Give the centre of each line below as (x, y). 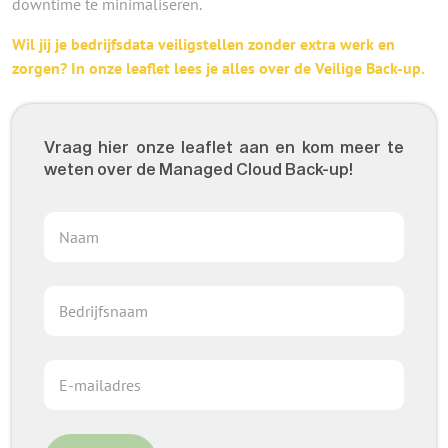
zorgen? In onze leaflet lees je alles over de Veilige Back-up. (218, 68)
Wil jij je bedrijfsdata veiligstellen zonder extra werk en (203, 44)
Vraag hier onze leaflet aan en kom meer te (224, 146)
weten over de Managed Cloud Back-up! (198, 168)
